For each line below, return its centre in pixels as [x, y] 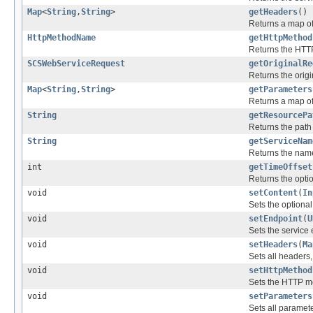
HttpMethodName [61, 38]
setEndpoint [276, 219]
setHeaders [273, 245]
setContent [273, 193]
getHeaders [273, 12]
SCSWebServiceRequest [76, 64]
